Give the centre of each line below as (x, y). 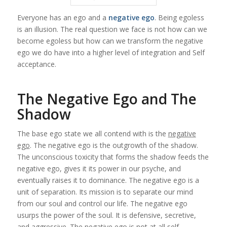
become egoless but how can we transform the (96, 41)
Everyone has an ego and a (63, 17)
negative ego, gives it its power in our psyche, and (99, 168)
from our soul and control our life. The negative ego (102, 203)
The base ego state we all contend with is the (92, 133)
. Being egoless (179, 17)
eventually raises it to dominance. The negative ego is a (108, 180)
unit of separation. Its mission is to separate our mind (105, 192)
